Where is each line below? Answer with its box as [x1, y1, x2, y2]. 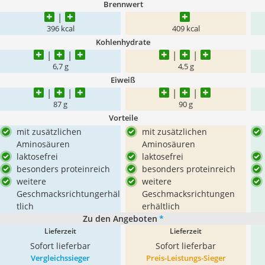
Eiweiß [111, 75, 135, 85]
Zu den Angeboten [82, 213, 157, 224]
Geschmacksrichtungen [142, 188, 235, 199]
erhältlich [142, 201, 180, 212]
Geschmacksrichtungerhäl [17, 188, 120, 199]
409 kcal [172, 24, 200, 34]
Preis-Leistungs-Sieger [146, 253, 226, 263]
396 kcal [46, 24, 75, 34]
